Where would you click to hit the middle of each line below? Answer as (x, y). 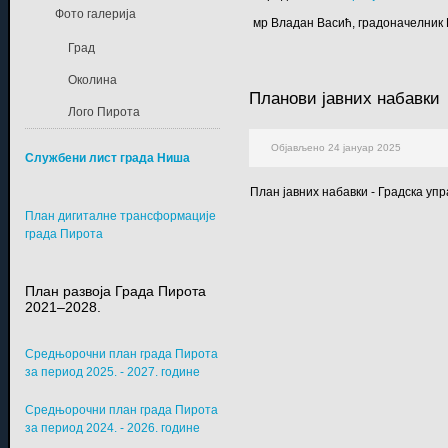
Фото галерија (95, 13)
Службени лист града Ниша (107, 157)
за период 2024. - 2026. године (115, 427)
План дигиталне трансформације (120, 215)
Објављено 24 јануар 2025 (335, 147)
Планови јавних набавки (345, 99)
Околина (92, 79)
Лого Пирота (103, 111)
